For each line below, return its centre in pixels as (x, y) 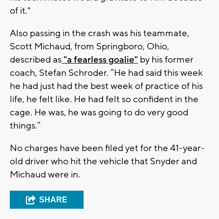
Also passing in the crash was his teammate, (99, 33)
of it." (20, 11)
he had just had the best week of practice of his (106, 86)
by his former (166, 59)
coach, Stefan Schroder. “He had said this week (106, 73)
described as (36, 59)
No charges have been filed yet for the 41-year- (107, 148)
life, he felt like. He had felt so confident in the (104, 99)
